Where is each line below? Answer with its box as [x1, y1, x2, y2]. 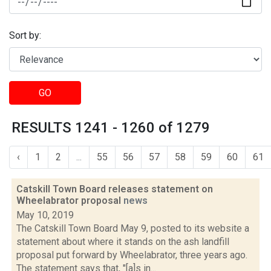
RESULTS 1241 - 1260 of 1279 [11, 119, 210, 136]
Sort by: [9, 30, 41, 42]
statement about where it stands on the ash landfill [16, 236, 229, 247]
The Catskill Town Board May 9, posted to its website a [16, 223, 249, 234]
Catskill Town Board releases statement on [16, 183, 213, 195]
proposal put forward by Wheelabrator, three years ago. [16, 249, 247, 261]
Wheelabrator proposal [16, 195, 123, 206]
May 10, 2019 [16, 209, 74, 221]
